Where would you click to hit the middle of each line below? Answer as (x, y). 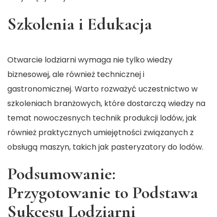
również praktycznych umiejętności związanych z (101, 133)
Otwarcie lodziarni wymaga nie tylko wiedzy (90, 60)
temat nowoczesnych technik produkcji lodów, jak (102, 118)
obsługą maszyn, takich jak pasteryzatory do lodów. (105, 147)
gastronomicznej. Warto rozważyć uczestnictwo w (102, 89)
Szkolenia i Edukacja (80, 24)
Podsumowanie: (61, 174)
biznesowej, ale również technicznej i (76, 75)
